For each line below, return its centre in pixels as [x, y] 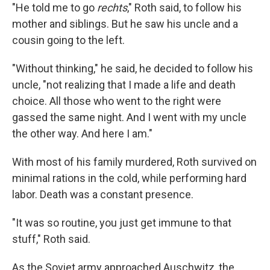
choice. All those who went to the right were [117, 101]
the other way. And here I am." [82, 133]
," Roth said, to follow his [184, 8]
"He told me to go [55, 8]
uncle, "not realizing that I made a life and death [124, 85]
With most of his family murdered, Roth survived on [134, 162]
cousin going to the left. [68, 40]
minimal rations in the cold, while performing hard [129, 178]
